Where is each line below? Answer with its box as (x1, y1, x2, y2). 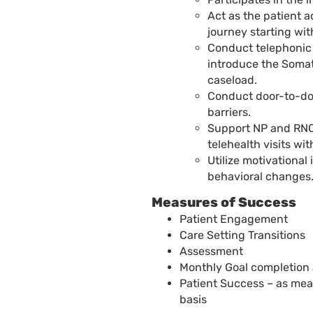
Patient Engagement (180, 212, 288, 226)
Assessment (180, 244, 243, 258)
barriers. (208, 105, 251, 119)
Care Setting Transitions (180, 228, 305, 242)
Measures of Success (152, 194, 296, 210)
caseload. (208, 73, 257, 87)
